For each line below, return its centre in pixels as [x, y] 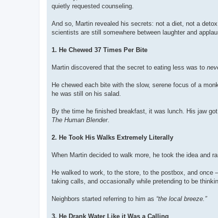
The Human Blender [80, 120]
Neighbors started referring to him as [104, 199]
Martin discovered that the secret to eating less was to [129, 68]
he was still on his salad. [86, 94]
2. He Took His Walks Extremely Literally [112, 138]
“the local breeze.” [182, 199]
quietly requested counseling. [93, 6]
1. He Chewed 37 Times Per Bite [100, 50]
